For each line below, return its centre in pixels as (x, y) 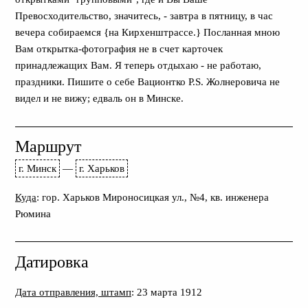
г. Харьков (102, 168)
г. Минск (37, 168)
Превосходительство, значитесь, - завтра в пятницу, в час (144, 16)
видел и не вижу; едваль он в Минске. (99, 98)
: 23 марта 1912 (167, 291)
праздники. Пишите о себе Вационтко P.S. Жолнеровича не (147, 82)
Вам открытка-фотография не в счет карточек (119, 49)
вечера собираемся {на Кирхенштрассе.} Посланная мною (147, 32)
